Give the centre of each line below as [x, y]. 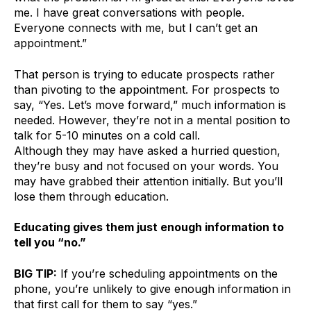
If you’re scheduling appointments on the [167, 273]
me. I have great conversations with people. [129, 13]
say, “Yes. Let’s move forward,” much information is [150, 104]
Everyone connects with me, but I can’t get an [136, 28]
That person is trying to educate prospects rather [144, 74]
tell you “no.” [50, 243]
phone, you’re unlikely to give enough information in [152, 288]
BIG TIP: [35, 273]
